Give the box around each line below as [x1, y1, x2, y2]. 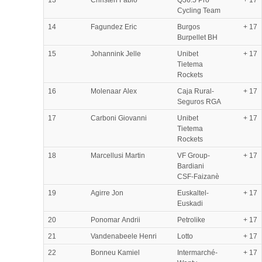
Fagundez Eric [91, 22, 137, 31]
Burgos [177, 22, 200, 31]
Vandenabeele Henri [91, 232, 157, 240]
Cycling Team [177, 6, 220, 15]
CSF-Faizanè [177, 172, 219, 181]
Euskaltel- [177, 188, 209, 197]
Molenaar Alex [91, 87, 137, 95]
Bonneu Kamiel [91, 248, 140, 257]
